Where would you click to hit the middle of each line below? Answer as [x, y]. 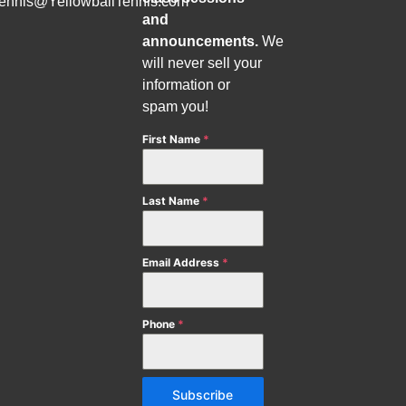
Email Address [183, 263]
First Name [173, 140]
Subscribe [203, 395]
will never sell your [203, 63]
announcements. [201, 42]
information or [187, 85]
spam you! [176, 107]
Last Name [173, 201]
